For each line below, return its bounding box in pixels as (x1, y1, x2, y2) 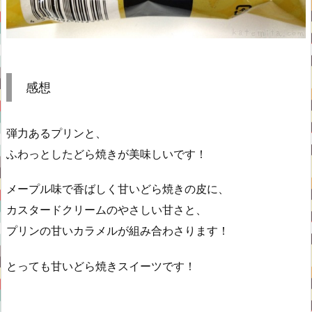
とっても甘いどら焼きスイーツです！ (6, 259, 196, 274)
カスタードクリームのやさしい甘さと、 (6, 203, 207, 217)
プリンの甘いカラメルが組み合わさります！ (6, 224, 229, 238)
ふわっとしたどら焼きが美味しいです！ (6, 146, 207, 161)
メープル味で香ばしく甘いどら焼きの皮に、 (6, 182, 229, 196)
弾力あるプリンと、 (6, 125, 107, 140)
